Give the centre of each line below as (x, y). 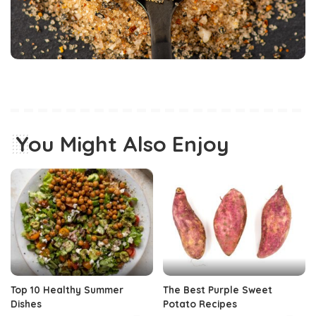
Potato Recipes (200, 303)
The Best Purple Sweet (218, 289)
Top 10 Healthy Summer (67, 289)
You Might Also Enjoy (122, 144)
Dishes (26, 303)
